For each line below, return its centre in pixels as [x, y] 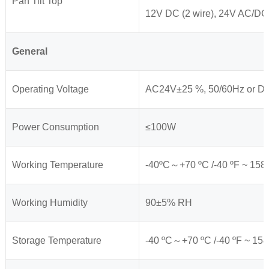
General [29, 52]
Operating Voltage [50, 89]
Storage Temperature [56, 241]
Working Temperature [57, 165]
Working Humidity [50, 203]
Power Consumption [55, 127]
